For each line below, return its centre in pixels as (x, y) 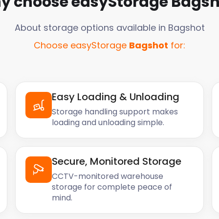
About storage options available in (91, 28)
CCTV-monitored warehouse (108, 176)
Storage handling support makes (115, 112)
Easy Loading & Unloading (116, 97)
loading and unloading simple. (108, 122)
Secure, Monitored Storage (117, 161)
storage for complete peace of (112, 187)
